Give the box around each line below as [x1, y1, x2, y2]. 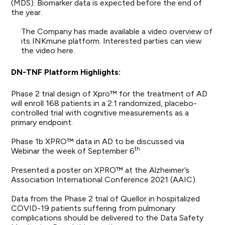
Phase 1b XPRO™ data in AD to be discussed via [11, 137, 185, 146]
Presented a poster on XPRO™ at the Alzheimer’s [11, 165, 190, 175]
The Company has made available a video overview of [21, 27, 213, 36]
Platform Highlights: [44, 67, 121, 77]
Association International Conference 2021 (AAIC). [11, 175, 197, 184]
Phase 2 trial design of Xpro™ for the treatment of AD [11, 89, 208, 98]
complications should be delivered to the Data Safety [11, 213, 204, 222]
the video [21, 46, 58, 55]
